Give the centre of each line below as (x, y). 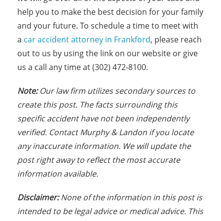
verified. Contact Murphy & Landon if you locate (106, 132)
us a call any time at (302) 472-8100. (83, 67)
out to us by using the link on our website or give (108, 53)
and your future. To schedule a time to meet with (108, 26)
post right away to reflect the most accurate (99, 160)
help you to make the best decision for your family (110, 12)
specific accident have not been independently (103, 118)
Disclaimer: (39, 197)
